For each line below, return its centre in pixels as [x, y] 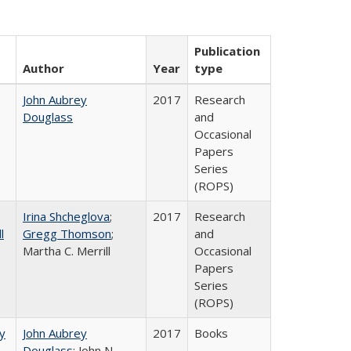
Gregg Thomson [67, 233]
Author [43, 68]
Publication [227, 51]
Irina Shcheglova [66, 216]
